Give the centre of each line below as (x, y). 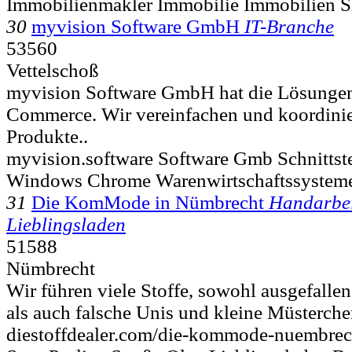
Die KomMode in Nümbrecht (148, 202)
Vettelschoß (53, 70)
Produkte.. (47, 136)
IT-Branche (289, 26)
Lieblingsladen (66, 224)
